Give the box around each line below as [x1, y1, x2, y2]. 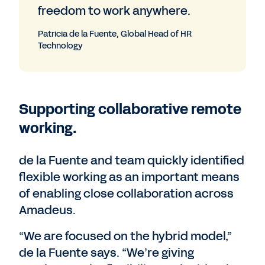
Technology [38, 40, 83, 51]
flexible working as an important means [19, 169, 240, 185]
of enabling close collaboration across [19, 185, 234, 202]
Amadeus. [19, 202, 76, 218]
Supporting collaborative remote [19, 99, 241, 119]
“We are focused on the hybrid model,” [19, 228, 232, 244]
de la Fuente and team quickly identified [19, 152, 244, 169]
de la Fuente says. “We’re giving [19, 244, 194, 261]
